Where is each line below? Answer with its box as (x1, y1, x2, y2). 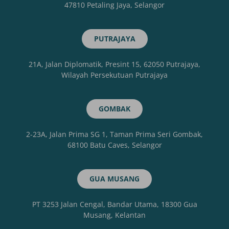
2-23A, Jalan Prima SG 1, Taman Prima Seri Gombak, (26, 129, 203, 139)
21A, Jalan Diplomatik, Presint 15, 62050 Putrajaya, (29, 59, 200, 69)
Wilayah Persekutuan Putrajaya (61, 70, 168, 80)
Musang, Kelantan (83, 210, 146, 220)
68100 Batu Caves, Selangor (67, 140, 162, 150)
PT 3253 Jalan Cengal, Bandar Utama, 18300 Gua (32, 199, 197, 209)
